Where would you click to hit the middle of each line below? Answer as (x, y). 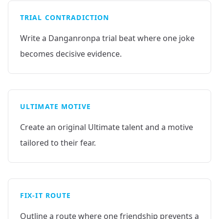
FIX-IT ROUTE (46, 195)
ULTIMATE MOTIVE (55, 106)
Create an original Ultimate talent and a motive (107, 127)
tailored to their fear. (58, 143)
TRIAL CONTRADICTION (65, 17)
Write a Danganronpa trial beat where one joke (107, 38)
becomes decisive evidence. (71, 54)
